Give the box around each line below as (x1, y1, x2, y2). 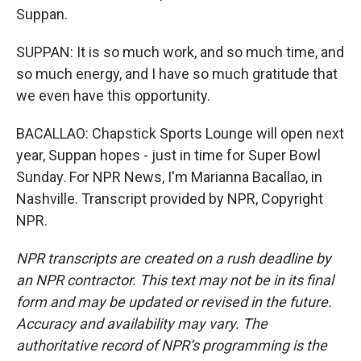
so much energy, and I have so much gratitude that (16, 64, 338, 82)
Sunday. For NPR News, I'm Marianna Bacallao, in (16, 168, 322, 185)
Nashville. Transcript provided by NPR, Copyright (16, 189, 323, 207)
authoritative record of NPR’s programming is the (16, 336, 327, 354)
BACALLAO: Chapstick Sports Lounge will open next (16, 124, 344, 142)
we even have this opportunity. (16, 86, 210, 104)
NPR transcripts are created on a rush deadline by (16, 249, 331, 267)
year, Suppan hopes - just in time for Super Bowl (16, 146, 321, 164)
